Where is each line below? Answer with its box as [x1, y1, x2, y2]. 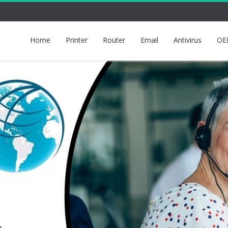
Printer [66, 35, 88, 45]
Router [103, 35, 125, 45]
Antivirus [174, 35, 202, 45]
